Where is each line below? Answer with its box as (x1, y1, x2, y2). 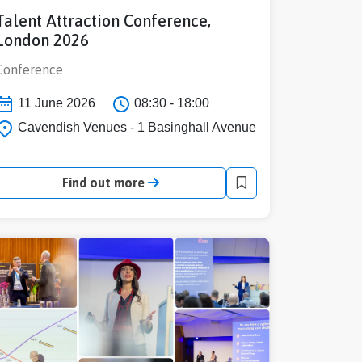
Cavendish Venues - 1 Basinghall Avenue (15, 120, 256, 135)
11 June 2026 (15, 96, 95, 111)
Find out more (62, 175, 148, 190)
